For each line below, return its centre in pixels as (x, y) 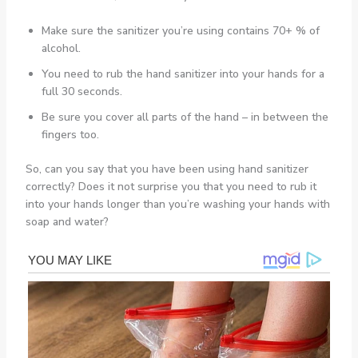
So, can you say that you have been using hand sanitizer (167, 169)
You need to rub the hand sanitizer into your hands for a (183, 74)
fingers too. (70, 135)
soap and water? (67, 222)
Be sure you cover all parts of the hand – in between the (185, 117)
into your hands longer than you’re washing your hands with (177, 205)
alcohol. (61, 49)
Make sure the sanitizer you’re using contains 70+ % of (180, 31)
